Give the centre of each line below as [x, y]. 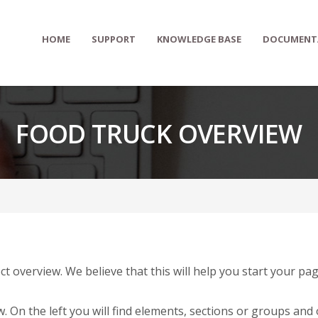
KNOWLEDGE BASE [199, 39]
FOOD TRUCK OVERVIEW [159, 134]
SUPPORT [114, 39]
